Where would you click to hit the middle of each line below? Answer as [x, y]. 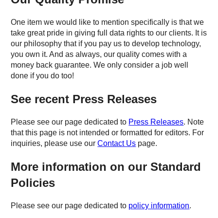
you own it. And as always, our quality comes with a [99, 54]
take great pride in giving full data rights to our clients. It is [109, 33]
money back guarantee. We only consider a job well [100, 65]
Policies [33, 182]
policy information [159, 205]
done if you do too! [43, 75]
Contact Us [117, 143]
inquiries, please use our [54, 143]
